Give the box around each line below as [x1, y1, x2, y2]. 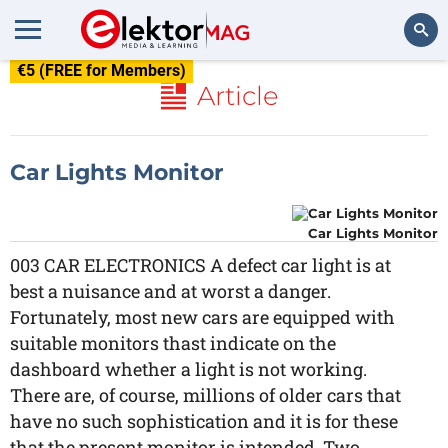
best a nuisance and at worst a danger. [10, 279, 331, 303]
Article [196, 80, 279, 112]
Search [385, 76, 428, 93]
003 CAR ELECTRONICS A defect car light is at [10, 253, 391, 277]
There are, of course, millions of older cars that [10, 383, 401, 407]
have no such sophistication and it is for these [10, 409, 398, 433]
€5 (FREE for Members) [17, 61, 186, 80]
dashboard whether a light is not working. [10, 357, 367, 381]
